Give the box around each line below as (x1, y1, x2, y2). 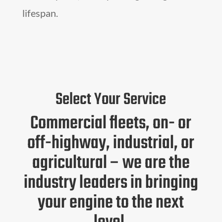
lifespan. (22, 7, 58, 19)
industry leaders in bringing (23, 169, 198, 198)
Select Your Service (55, 87, 166, 113)
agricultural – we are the (32, 149, 190, 178)
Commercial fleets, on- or (30, 110, 192, 138)
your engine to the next (38, 189, 184, 218)
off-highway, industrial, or (27, 129, 195, 158)
